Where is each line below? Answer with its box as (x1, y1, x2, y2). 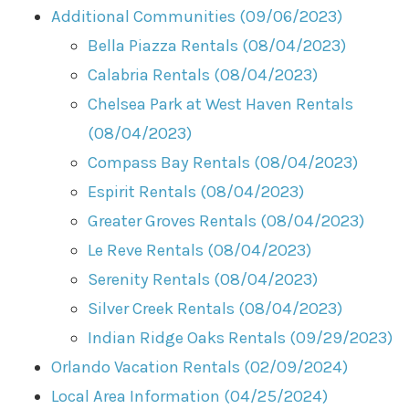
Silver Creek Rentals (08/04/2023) (88, 298, 343, 319)
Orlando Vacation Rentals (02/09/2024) (51, 356, 349, 377)
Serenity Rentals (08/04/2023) (88, 268, 319, 289)
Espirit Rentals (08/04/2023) (88, 181, 305, 202)
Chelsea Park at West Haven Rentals (88, 93, 354, 114)
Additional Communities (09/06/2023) (51, 5, 343, 26)
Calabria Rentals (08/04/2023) (88, 64, 319, 85)
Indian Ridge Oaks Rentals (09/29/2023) (88, 327, 393, 348)
